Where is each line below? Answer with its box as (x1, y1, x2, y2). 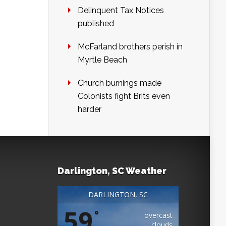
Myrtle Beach (78, 55, 127, 65)
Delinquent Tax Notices (78, 6, 164, 16)
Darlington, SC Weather (58, 165, 166, 177)
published (78, 19, 114, 29)
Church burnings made (78, 78, 161, 88)
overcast (144, 210, 173, 220)
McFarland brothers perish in (78, 42, 183, 52)
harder (78, 104, 101, 115)
